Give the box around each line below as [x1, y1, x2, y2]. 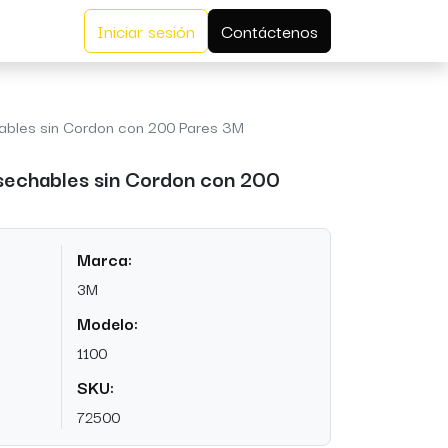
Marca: [77, 246, 132, 272]
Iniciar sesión [97, 17, 195, 44]
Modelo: [77, 310, 138, 336]
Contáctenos [221, 17, 318, 44]
